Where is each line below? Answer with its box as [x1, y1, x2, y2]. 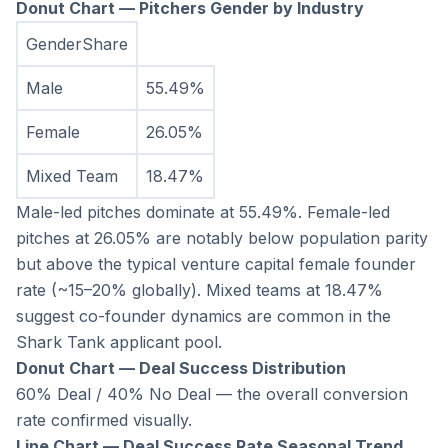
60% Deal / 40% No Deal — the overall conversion [16, 384, 408, 405]
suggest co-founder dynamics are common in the [16, 306, 391, 327]
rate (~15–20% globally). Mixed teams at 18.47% [16, 280, 383, 301]
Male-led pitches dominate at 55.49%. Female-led [16, 202, 390, 223]
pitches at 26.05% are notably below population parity [16, 228, 428, 249]
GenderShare [26, 34, 128, 55]
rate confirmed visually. [16, 410, 192, 431]
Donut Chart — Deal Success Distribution [16, 358, 346, 379]
